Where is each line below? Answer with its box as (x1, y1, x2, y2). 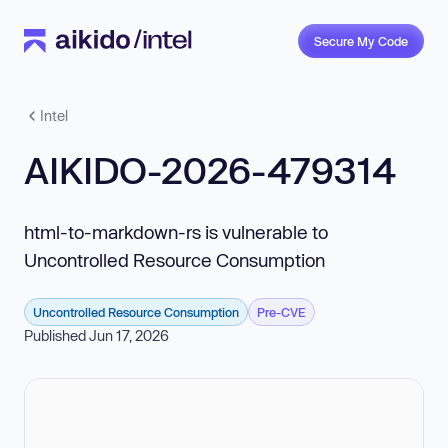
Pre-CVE (257, 305, 306, 319)
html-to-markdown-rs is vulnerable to (24, 221, 328, 243)
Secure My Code (314, 34, 408, 48)
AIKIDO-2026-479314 (24, 149, 396, 191)
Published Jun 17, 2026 (24, 327, 169, 344)
